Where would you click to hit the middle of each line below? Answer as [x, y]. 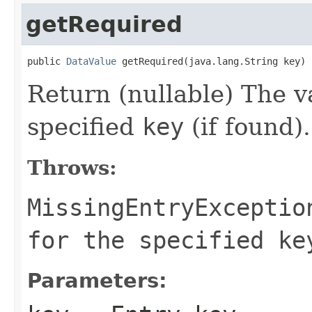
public [47, 61]
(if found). [247, 126]
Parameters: [97, 280]
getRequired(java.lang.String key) [211, 61]
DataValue [91, 61]
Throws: [72, 167]
